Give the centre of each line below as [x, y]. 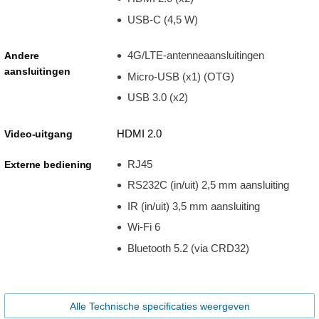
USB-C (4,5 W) [162, 19]
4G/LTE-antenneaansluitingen [195, 55]
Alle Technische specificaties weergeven [159, 306]
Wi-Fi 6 [143, 227]
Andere [22, 56]
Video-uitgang [38, 134]
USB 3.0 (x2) [157, 97]
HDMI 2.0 [139, 133]
